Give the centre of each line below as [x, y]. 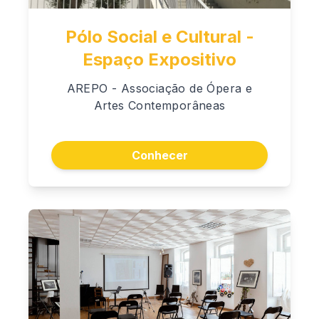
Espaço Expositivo [159, 59]
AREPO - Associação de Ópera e [159, 88]
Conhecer [159, 155]
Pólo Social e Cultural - [159, 36]
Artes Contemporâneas [159, 105]
